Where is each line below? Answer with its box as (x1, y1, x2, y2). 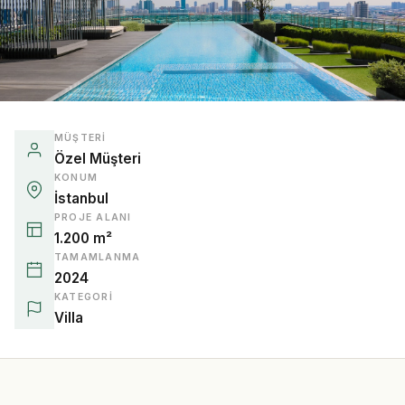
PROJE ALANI (54, 212, 132, 224)
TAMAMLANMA (54, 251, 141, 264)
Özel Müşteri (54, 150, 141, 168)
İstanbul (54, 190, 108, 208)
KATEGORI (54, 291, 113, 304)
